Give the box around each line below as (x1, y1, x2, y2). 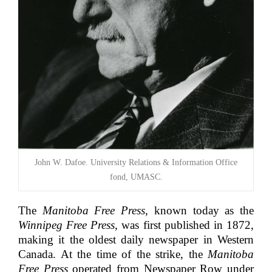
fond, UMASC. (109, 172, 163, 182)
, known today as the (145, 204, 254, 217)
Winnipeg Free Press (18, 219, 115, 232)
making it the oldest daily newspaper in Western (18, 233, 254, 246)
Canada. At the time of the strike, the (18, 248, 208, 261)
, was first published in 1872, (115, 219, 254, 232)
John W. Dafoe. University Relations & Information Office (35, 158, 237, 168)
